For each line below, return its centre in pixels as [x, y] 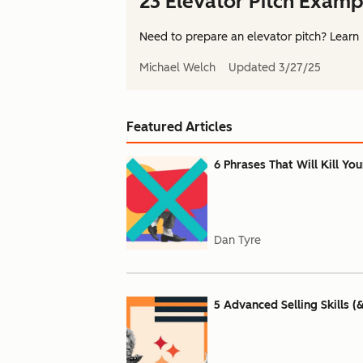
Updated [252, 68]
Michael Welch [177, 68]
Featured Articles [179, 127]
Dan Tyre [237, 240]
